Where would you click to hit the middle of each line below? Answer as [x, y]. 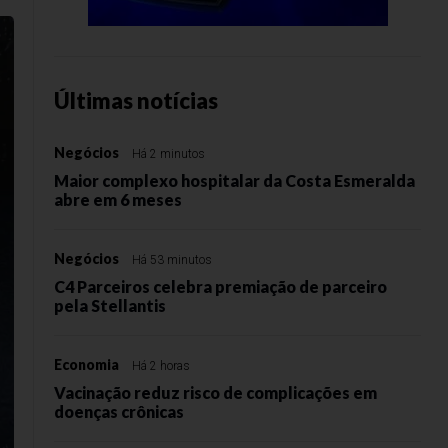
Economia [86, 364]
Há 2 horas [161, 366]
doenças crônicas [119, 411]
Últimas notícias [136, 100]
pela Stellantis [110, 305]
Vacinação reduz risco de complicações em [215, 392]
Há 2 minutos [168, 154]
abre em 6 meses [118, 199]
